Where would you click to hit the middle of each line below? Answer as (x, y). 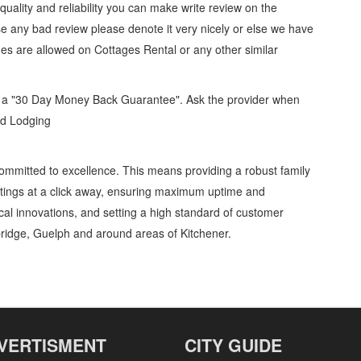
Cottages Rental (135, 49)
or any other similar (227, 49)
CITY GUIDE (233, 345)
